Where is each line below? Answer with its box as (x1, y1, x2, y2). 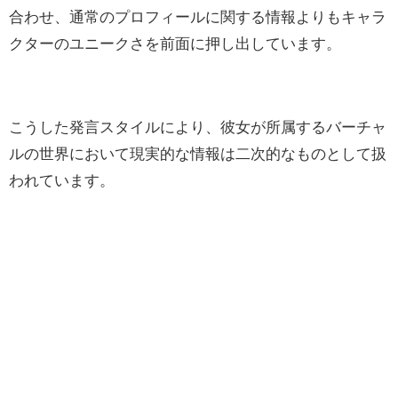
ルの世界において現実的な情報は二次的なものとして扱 (9, 145, 386, 161)
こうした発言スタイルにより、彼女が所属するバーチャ (9, 118, 386, 134)
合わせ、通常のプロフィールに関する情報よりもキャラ (9, 8, 386, 24)
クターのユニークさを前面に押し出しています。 (9, 35, 341, 51)
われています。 (9, 171, 115, 187)
